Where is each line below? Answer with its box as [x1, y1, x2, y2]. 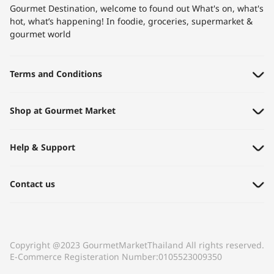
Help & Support [10, 141, 75, 155]
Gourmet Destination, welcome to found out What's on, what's [10, 2, 264, 16]
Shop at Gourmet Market [10, 105, 116, 118]
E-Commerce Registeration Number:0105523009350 [10, 251, 222, 264]
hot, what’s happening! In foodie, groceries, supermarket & [10, 15, 253, 29]
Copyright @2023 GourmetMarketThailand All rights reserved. [10, 239, 264, 253]
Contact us [10, 178, 55, 191]
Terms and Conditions [10, 68, 102, 81]
